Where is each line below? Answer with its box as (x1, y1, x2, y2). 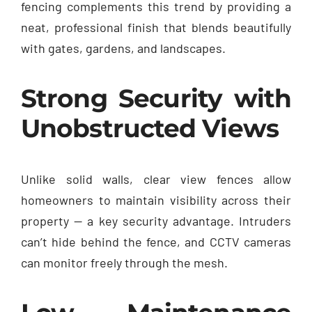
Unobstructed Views (21, 112, 279, 143)
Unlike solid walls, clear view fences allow (21, 171, 291, 187)
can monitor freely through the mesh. (21, 254, 228, 270)
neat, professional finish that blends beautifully (21, 19, 291, 35)
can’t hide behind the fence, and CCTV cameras (21, 233, 291, 249)
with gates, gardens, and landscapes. (21, 40, 226, 56)
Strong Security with (21, 82, 291, 114)
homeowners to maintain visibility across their (21, 192, 291, 208)
